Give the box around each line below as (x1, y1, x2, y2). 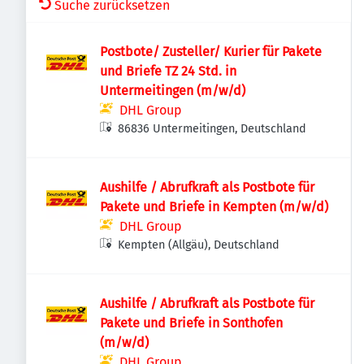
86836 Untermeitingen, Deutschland (118, 122, 307, 136)
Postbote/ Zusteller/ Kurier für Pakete (100, 44, 322, 59)
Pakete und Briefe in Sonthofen (100, 315, 283, 331)
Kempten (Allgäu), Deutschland (118, 238, 280, 252)
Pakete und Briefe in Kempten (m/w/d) (279, 199, 328, 214)
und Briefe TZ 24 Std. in (100, 63, 236, 79)
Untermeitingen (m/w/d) (100, 83, 245, 98)
